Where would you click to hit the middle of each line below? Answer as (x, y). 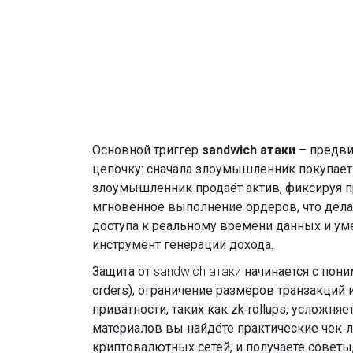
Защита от (123, 271)
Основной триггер (147, 150)
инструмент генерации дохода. (183, 245)
